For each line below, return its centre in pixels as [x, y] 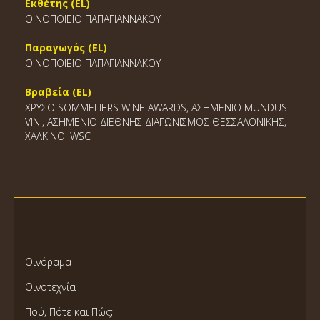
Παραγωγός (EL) [66, 47]
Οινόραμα [48, 262]
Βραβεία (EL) [58, 92]
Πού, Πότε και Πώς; [69, 312]
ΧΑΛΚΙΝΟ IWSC [58, 136]
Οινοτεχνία [50, 287]
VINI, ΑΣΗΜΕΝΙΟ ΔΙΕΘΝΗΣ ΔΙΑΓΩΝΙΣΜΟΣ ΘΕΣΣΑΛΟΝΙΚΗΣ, [156, 122]
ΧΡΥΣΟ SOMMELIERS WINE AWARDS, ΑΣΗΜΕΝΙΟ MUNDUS [156, 107]
